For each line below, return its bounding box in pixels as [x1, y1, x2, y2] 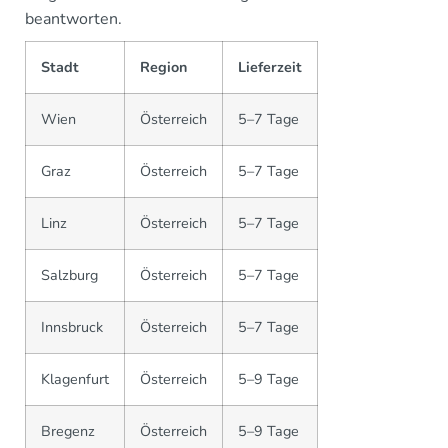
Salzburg [41, 265, 98, 285]
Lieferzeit [238, 57, 302, 77]
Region [140, 57, 187, 77]
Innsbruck [41, 317, 103, 337]
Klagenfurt [41, 369, 109, 389]
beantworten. [25, 8, 122, 30]
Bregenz [41, 421, 95, 441]
